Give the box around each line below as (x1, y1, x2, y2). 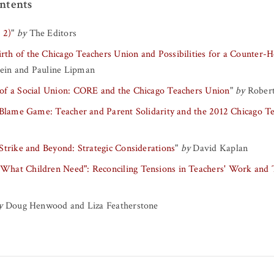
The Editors (29, 26, 77, 40)
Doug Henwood (5, 199, 68, 212)
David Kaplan (193, 141, 248, 155)
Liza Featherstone (87, 199, 158, 212)
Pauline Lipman (31, 63, 95, 76)
